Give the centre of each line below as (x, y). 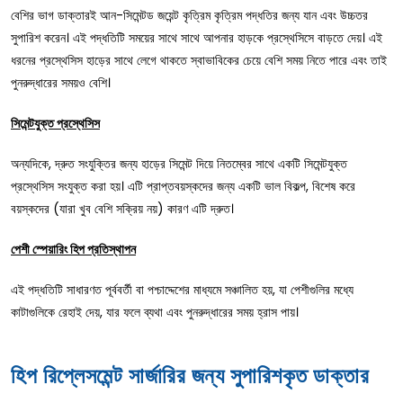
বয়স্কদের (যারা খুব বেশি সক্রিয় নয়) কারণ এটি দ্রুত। (122, 208)
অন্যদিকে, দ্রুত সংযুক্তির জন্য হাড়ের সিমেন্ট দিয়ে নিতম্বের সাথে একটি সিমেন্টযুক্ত (179, 163)
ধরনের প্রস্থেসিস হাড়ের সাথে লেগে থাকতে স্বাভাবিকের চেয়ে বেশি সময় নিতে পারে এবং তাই (199, 60)
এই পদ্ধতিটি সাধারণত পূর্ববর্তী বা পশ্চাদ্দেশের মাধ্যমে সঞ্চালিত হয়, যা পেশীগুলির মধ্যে (182, 289)
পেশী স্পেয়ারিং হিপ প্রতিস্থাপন (73, 249)
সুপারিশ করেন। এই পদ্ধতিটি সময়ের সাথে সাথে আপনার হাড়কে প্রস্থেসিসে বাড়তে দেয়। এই (197, 37)
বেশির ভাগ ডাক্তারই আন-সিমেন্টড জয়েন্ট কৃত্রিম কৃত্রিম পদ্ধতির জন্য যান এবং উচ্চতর (189, 15)
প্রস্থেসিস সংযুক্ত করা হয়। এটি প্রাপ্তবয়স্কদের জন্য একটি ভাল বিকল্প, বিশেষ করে (183, 186)
